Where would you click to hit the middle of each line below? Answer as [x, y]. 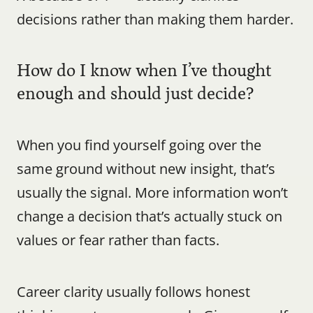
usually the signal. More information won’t [152, 192]
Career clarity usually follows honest [133, 292]
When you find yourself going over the [139, 145]
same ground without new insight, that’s [146, 169]
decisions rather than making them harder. [155, 19]
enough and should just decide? [136, 94]
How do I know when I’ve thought [144, 71]
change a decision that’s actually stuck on [150, 216]
